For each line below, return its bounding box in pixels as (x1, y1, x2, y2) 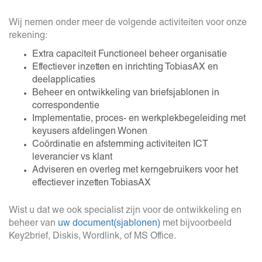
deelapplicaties (32, 76, 95, 86)
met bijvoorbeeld (160, 219, 232, 229)
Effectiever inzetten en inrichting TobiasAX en (32, 63, 218, 73)
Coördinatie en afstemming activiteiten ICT (32, 140, 208, 150)
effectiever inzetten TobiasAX (32, 179, 151, 189)
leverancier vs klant (32, 153, 112, 163)
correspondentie (32, 102, 99, 112)
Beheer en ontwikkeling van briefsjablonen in (32, 89, 219, 99)
